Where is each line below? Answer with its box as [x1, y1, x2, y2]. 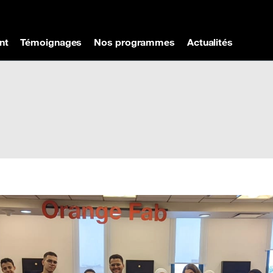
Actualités [186, 36, 233, 48]
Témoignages [20, 36, 82, 48]
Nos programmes [94, 36, 175, 48]
